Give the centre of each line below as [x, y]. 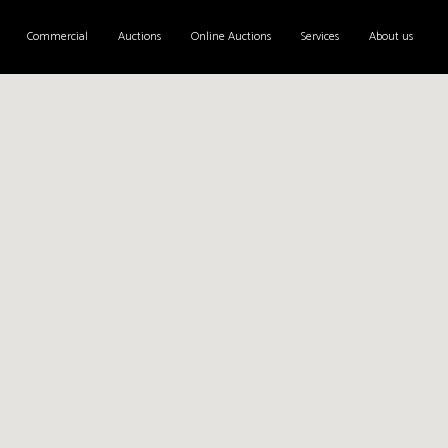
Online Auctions [230, 36]
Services [319, 36]
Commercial [57, 36]
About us [390, 36]
